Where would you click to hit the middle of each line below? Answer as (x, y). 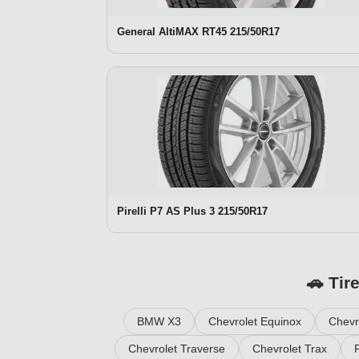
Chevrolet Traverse (176, 348)
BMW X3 (159, 321)
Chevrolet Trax (289, 348)
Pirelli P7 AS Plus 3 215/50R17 (192, 211)
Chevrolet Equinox (254, 321)
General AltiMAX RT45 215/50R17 (198, 31)
